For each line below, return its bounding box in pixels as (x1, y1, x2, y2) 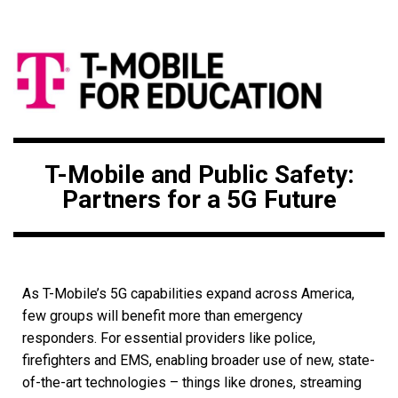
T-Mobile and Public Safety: (44, 159, 354, 189)
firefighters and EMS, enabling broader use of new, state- (22, 351, 375, 369)
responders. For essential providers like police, (22, 329, 315, 346)
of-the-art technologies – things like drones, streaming (22, 373, 362, 391)
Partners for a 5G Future (61, 184, 337, 214)
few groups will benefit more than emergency (22, 306, 303, 324)
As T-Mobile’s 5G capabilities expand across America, (22, 284, 354, 302)
